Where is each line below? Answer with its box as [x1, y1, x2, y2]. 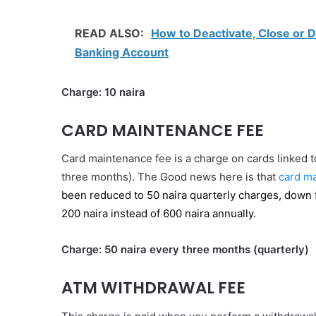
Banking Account [75, 44, 169, 59]
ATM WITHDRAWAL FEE [61, 276, 245, 299]
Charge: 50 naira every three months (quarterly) [61, 243, 309, 256]
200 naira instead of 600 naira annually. [61, 207, 259, 220]
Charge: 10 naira [61, 85, 145, 99]
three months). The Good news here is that [61, 170, 279, 183]
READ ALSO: [75, 25, 147, 40]
